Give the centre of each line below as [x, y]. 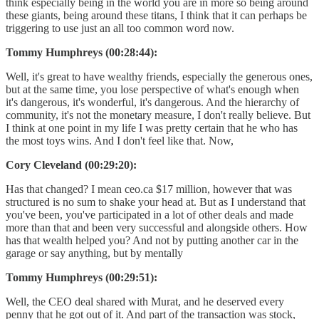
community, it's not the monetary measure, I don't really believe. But [158, 115]
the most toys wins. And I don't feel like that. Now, [120, 140]
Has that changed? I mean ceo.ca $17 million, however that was [149, 189]
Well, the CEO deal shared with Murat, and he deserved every [145, 301]
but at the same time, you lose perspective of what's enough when [152, 89]
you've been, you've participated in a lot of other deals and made [150, 214]
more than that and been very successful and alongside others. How [157, 227]
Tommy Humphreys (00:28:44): [82, 52]
